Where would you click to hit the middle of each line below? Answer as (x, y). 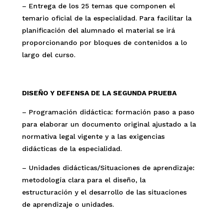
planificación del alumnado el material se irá (98, 30)
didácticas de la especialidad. (72, 149)
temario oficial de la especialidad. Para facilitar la (107, 18)
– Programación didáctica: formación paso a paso (108, 112)
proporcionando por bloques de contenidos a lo (104, 43)
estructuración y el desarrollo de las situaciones (104, 192)
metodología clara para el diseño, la (84, 180)
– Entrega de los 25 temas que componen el (98, 6)
